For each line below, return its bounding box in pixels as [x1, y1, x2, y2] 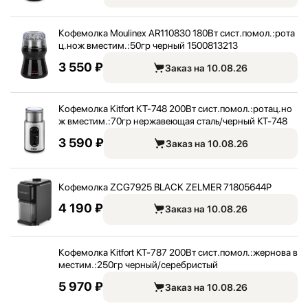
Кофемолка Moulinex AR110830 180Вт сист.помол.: [58, 27, 275, 38]
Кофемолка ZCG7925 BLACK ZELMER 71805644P [58, 181, 272, 192]
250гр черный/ [97, 259, 161, 270]
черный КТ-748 [223, 115, 287, 126]
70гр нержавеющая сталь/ [111, 115, 223, 126]
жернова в [253, 247, 298, 258]
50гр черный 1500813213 [130, 40, 238, 51]
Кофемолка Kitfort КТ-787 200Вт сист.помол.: [58, 247, 253, 258]
